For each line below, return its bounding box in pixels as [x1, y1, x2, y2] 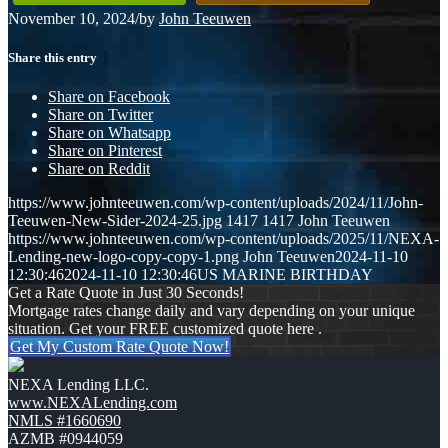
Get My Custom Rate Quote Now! [10, 338, 229, 356]
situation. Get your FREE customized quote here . [8, 320, 322, 338]
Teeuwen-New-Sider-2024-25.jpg [8, 212, 222, 230]
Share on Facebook [48, 88, 170, 106]
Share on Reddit [48, 160, 150, 178]
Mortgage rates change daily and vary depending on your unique [8, 302, 415, 320]
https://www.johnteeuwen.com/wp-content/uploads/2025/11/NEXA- [8, 230, 439, 248]
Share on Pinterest [48, 142, 162, 160]
